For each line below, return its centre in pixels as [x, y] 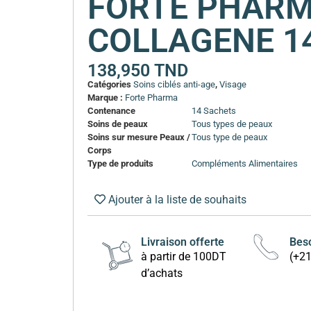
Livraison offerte [182, 242]
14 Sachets [214, 110]
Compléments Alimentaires [245, 163]
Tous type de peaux [230, 137]
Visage [233, 84]
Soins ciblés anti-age [175, 84]
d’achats [161, 273]
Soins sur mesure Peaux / [139, 137]
